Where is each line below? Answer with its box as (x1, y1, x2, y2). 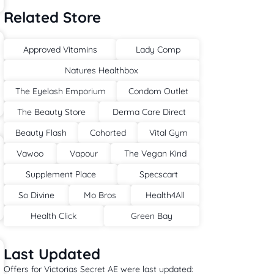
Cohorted (90, 127, 126, 138)
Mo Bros (84, 190, 116, 201)
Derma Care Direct (113, 106, 186, 117)
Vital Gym (149, 127, 188, 138)
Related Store (4, 8, 101, 26)
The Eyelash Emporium (15, 86, 106, 97)
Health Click (31, 210, 77, 221)
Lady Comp (135, 44, 180, 55)
